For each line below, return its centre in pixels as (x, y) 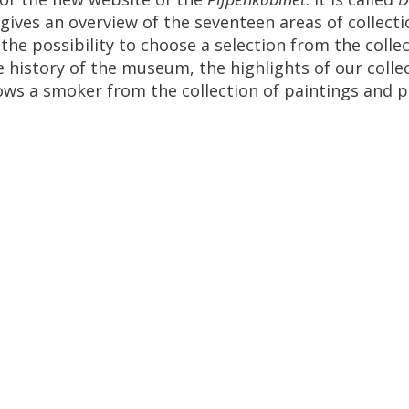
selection (250, 45)
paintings (321, 90)
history (37, 68)
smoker (73, 90)
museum (156, 68)
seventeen (235, 22)
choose (168, 45)
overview (103, 22)
